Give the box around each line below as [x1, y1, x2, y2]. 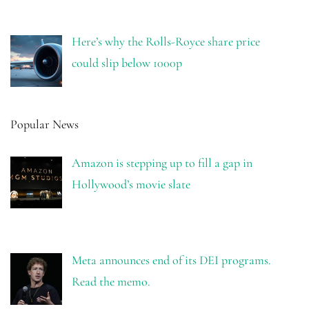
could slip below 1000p [71, 55, 182, 71]
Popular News [10, 117, 79, 132]
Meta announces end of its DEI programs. [71, 252, 271, 268]
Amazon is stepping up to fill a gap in [71, 155, 252, 171]
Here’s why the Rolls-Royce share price [71, 34, 260, 50]
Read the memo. [71, 274, 150, 290]
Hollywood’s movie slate [71, 177, 190, 192]
